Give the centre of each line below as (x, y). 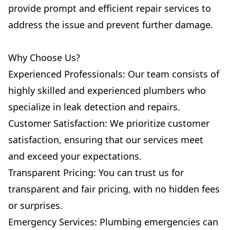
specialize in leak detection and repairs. (94, 107)
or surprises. (35, 205)
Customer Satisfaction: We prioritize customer (109, 123)
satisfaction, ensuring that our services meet (106, 140)
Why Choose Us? (44, 57)
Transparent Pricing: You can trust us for (96, 172)
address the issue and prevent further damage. (111, 25)
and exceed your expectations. (75, 156)
